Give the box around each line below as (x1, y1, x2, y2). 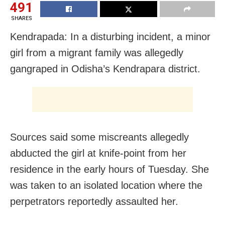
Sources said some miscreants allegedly (10, 131, 189, 143)
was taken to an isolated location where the (10, 179, 202, 191)
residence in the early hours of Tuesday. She (10, 163, 209, 175)
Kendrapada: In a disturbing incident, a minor (10, 31, 210, 42)
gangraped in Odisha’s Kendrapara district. (10, 63, 200, 74)
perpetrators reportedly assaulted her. (10, 195, 178, 207)
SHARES (11, 15, 32, 22)
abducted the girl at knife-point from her (10, 147, 186, 159)
